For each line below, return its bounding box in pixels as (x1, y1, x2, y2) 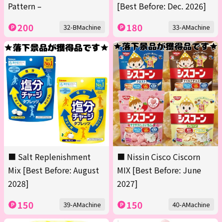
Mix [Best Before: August (8, 164, 99, 176)
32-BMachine (63, 22, 101, 32)
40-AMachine (172, 200, 210, 210)
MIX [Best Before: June (117, 164, 201, 176)
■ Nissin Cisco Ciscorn (117, 151, 200, 163)
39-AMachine (63, 200, 101, 210)
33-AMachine (172, 22, 210, 32)
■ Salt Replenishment (8, 151, 91, 163)
